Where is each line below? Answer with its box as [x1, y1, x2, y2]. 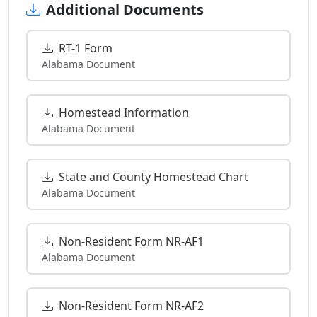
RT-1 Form [59, 40, 113, 56]
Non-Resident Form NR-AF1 [59, 233, 204, 249]
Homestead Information [59, 104, 189, 120]
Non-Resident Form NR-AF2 [59, 297, 204, 313]
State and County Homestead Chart [59, 168, 248, 185]
